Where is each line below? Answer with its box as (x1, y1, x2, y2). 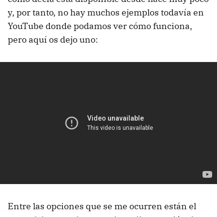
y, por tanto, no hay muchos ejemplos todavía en (8, 6, 204, 18)
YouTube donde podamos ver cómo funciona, (8, 20, 192, 31)
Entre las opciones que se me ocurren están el (8, 200, 196, 212)
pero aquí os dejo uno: (8, 33, 98, 45)
